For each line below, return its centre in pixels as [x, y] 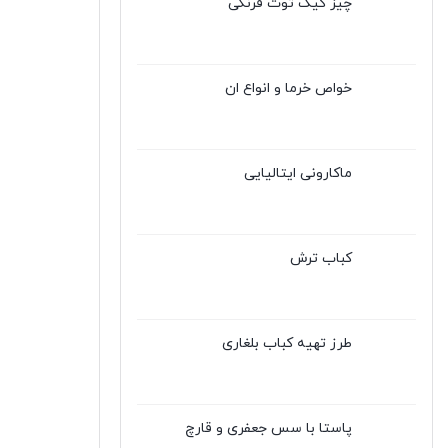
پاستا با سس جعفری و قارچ [268, 428]
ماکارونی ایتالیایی [298, 173]
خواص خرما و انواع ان [288, 88]
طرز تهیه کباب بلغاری [287, 343]
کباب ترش [321, 258]
